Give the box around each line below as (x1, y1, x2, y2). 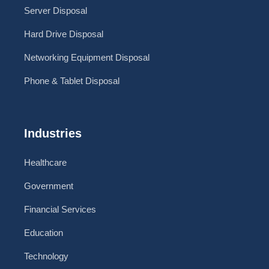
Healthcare (24, 157, 67, 168)
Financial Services (24, 204, 96, 215)
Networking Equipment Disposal (24, 52, 150, 63)
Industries (24, 127, 82, 141)
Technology (24, 251, 68, 262)
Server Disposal (24, 5, 87, 16)
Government (24, 181, 73, 192)
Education (24, 228, 63, 238)
